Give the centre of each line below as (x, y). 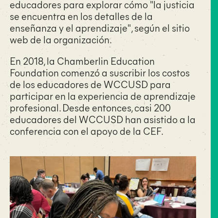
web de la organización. (61, 39)
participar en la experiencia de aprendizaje (103, 96)
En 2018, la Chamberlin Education (82, 61)
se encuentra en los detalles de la (81, 16)
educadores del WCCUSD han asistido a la (103, 119)
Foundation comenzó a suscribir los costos (100, 72)
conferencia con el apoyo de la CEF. (87, 131)
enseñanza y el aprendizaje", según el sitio (100, 27)
